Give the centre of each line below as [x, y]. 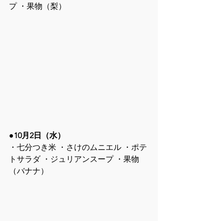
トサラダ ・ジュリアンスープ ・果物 [74, 159]
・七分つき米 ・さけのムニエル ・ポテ [78, 147]
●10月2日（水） [37, 135]
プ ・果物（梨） [37, 6]
